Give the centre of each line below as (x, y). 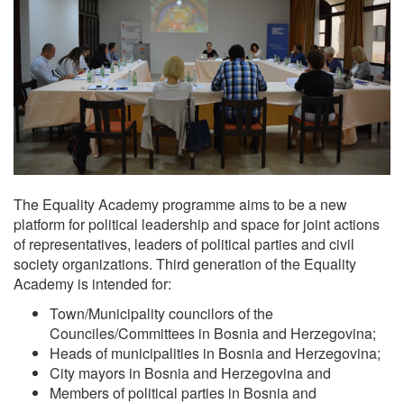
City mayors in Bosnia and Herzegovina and (190, 372)
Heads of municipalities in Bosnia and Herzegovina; (215, 353)
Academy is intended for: (92, 283)
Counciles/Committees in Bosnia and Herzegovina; (213, 333)
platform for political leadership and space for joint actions (197, 224)
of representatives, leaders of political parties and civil (184, 243)
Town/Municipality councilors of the (161, 313)
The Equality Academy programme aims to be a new (180, 204)
